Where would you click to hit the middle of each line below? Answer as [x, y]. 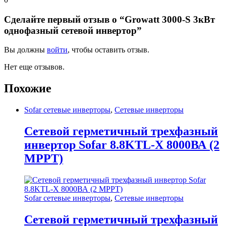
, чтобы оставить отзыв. [108, 50]
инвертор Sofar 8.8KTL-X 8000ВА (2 [122, 145]
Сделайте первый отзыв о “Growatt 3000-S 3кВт [109, 19]
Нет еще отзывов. [34, 67]
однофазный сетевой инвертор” [73, 30]
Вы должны [25, 50]
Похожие [28, 89]
